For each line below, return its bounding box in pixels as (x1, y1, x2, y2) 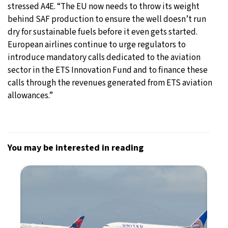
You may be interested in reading (8, 141, 144, 155)
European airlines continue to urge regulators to (8, 39, 186, 51)
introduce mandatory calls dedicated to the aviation (8, 51, 201, 64)
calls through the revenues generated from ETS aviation (8, 77, 212, 90)
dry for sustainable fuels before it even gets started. (8, 26, 197, 39)
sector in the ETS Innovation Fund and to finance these (8, 64, 208, 77)
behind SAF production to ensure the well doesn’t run (8, 13, 206, 26)
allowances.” (8, 90, 53, 102)
